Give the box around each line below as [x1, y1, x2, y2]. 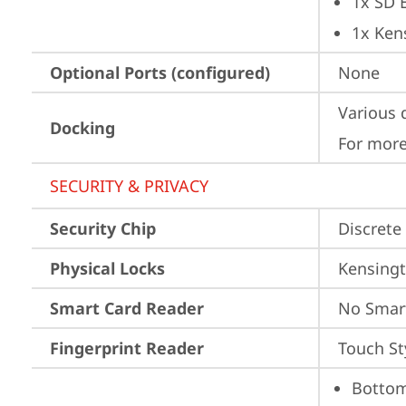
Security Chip [50, 217, 156, 239]
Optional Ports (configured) [50, 62, 270, 83]
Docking [50, 117, 115, 139]
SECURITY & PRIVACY [50, 175, 208, 197]
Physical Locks [50, 257, 165, 279]
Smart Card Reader [50, 297, 204, 319]
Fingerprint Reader [50, 337, 204, 359]
